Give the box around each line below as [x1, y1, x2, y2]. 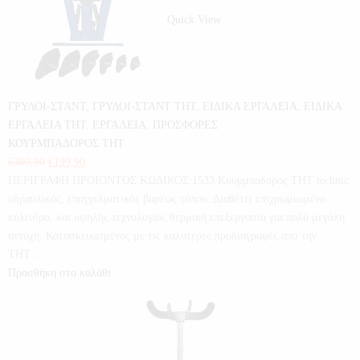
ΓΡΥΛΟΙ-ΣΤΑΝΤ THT [92, 100, 196, 112]
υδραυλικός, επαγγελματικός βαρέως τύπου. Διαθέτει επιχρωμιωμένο [8, 193, 325, 205]
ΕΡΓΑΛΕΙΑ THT [8, 119, 86, 131]
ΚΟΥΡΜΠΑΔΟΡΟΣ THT [8, 137, 125, 149]
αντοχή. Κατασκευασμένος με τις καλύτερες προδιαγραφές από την [8, 230, 317, 242]
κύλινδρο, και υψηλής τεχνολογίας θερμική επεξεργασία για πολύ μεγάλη [8, 211, 345, 223]
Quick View [167, 14, 221, 27]
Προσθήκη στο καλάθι [8, 267, 111, 279]
